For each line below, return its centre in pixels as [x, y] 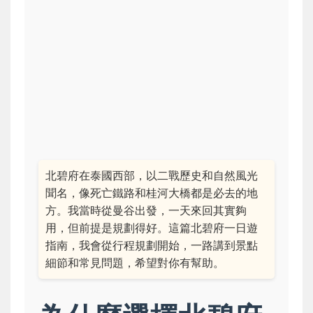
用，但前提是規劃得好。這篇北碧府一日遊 [152, 228]
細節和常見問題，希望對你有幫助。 [135, 263]
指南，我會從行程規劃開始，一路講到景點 [152, 245]
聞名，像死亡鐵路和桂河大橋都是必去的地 [152, 193]
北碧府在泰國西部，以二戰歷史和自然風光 [152, 175]
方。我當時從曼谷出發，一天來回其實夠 [146, 210]
